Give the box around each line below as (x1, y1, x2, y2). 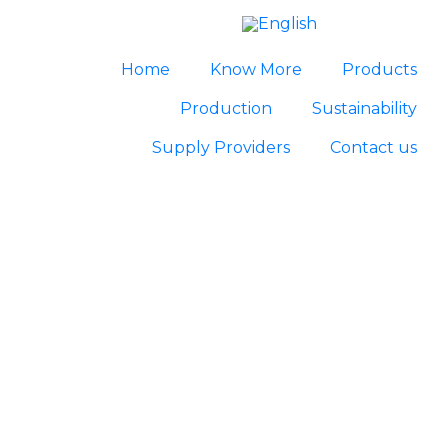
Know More (209, 60, 302, 79)
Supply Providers (151, 138, 290, 157)
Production (179, 99, 272, 118)
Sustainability (311, 99, 417, 118)
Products (341, 60, 417, 79)
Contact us (329, 138, 417, 157)
